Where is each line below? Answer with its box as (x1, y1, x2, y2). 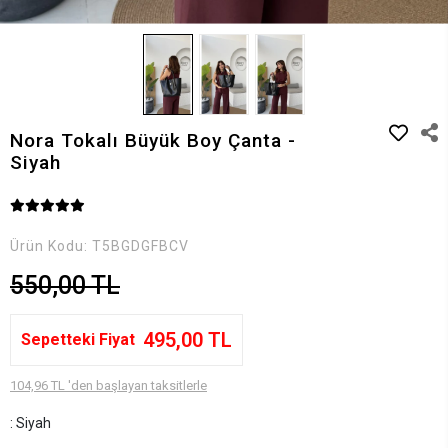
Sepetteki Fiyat (21, 330, 135, 350)
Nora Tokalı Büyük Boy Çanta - (10, 129, 296, 153)
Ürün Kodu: (10, 238, 92, 255)
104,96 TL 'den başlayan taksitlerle (10, 378, 207, 394)
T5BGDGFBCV (92, 238, 189, 255)
